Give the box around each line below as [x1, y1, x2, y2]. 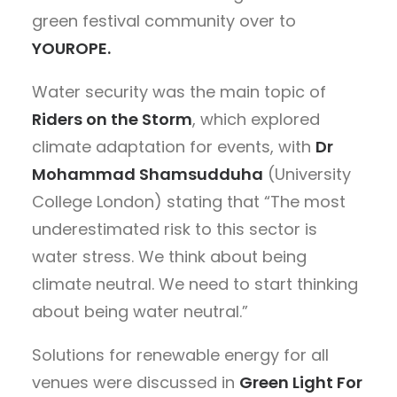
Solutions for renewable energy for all [32, 343, 329, 366]
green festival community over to [32, 9, 296, 32]
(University [263, 162, 351, 185]
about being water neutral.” [32, 300, 253, 323]
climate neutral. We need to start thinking [32, 272, 358, 295]
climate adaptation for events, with [32, 135, 315, 158]
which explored [196, 107, 320, 130]
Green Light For [239, 370, 362, 393]
